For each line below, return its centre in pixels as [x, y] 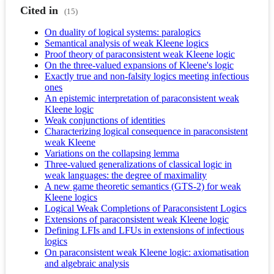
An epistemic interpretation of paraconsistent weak [142, 98]
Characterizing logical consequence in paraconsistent [146, 131]
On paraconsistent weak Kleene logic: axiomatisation [147, 252]
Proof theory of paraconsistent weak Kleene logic [140, 54]
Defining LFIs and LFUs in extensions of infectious [144, 230]
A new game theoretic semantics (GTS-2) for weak [143, 186]
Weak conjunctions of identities [105, 120]
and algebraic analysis [87, 263]
